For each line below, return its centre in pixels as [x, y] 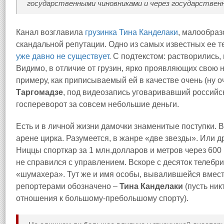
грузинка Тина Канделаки [131, 32]
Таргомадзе [39, 92]
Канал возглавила [50, 32]
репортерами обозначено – [68, 186]
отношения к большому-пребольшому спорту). [102, 198]
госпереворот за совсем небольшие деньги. [97, 104]
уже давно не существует [62, 56]
